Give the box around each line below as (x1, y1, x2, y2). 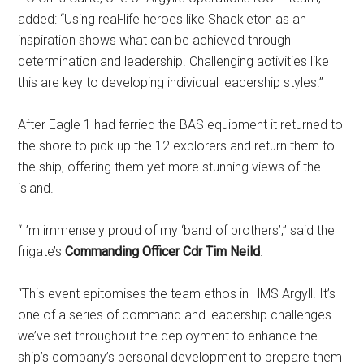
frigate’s (18, 244, 66, 259)
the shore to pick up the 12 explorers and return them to (18, 138, 336, 154)
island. (18, 180, 54, 196)
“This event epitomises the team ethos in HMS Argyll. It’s (18, 286, 336, 301)
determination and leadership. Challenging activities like (18, 54, 330, 69)
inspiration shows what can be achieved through (18, 32, 292, 48)
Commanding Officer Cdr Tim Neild (65, 244, 261, 259)
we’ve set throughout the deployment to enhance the (18, 328, 318, 344)
